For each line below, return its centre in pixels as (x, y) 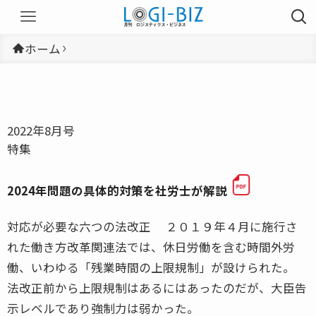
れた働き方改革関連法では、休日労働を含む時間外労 (151, 247)
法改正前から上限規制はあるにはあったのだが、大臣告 (157, 287)
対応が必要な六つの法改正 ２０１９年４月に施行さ (152, 226)
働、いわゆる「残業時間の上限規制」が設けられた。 (151, 267)
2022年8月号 (41, 130)
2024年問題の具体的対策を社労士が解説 (117, 190)
